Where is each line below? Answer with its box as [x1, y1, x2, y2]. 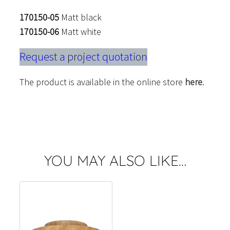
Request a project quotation [20, 50, 147, 64]
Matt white [59, 26, 101, 38]
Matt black [59, 11, 102, 24]
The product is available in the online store [20, 76, 185, 88]
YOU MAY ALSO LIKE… [44, 151, 186, 170]
